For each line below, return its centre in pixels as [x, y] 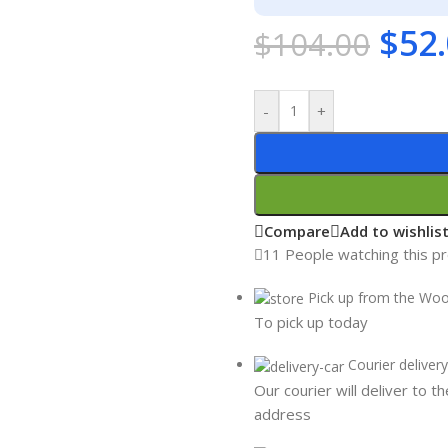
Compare [296, 231]
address [282, 413]
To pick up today [310, 322]
